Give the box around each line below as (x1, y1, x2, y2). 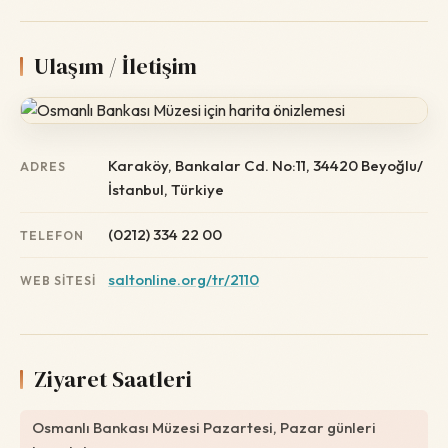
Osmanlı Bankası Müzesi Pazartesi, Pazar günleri (32, 418, 376, 437)
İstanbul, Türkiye (108, 180, 224, 199)
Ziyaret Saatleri (34, 364, 192, 394)
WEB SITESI (20, 273, 96, 288)
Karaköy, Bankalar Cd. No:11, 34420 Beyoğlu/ (108, 156, 423, 175)
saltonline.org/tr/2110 (108, 270, 259, 289)
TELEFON (20, 228, 84, 243)
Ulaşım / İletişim (34, 51, 197, 81)
